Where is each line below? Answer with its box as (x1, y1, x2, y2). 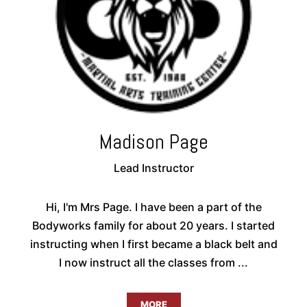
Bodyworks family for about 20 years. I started (32, 219, 275, 233)
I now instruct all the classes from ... (59, 256, 248, 270)
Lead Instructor (113, 161, 194, 175)
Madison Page (99, 129, 208, 156)
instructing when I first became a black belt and (29, 237, 278, 251)
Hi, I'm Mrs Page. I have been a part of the (45, 200, 262, 214)
